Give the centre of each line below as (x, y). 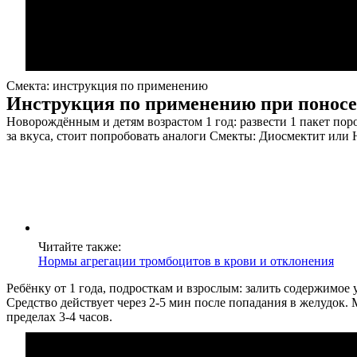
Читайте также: (80, 247)
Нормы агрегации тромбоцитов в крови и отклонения (186, 261)
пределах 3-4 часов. (59, 317)
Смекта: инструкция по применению (107, 86)
